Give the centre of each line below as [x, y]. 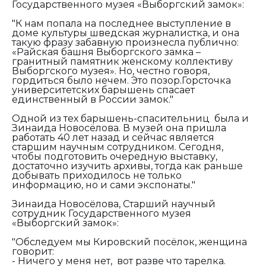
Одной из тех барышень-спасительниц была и [130, 118]
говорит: [33, 251]
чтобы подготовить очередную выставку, [115, 156]
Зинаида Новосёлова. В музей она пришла [119, 128]
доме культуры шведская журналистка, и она [126, 33]
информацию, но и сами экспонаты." [104, 185]
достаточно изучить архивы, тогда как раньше [127, 166]
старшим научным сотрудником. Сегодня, [118, 147]
